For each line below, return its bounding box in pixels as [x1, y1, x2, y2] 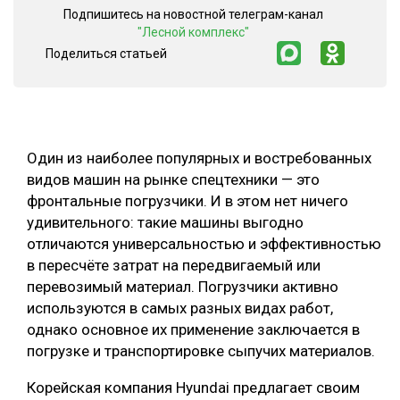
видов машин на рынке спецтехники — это [27, 171, 320, 189]
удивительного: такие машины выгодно [27, 213, 304, 232]
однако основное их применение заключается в [27, 321, 360, 339]
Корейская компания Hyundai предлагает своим [27, 379, 360, 397]
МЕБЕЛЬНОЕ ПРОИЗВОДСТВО [13, 53, 187, 66]
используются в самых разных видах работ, [27, 299, 333, 318]
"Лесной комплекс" [137, 25, 249, 40]
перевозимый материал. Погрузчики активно [27, 278, 338, 296]
